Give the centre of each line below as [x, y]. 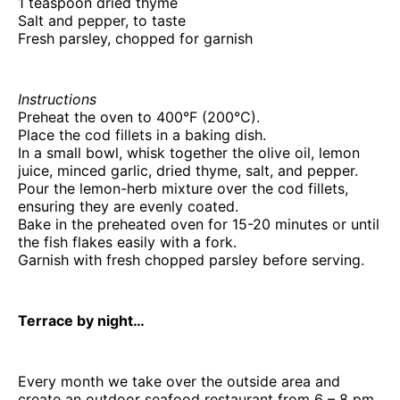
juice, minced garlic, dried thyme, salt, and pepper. [188, 170]
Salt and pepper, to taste [102, 20]
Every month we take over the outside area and [179, 381]
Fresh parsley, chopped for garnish [135, 38]
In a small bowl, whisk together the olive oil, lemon [189, 152]
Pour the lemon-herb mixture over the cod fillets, [183, 188]
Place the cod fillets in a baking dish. [142, 134]
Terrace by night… [81, 320]
